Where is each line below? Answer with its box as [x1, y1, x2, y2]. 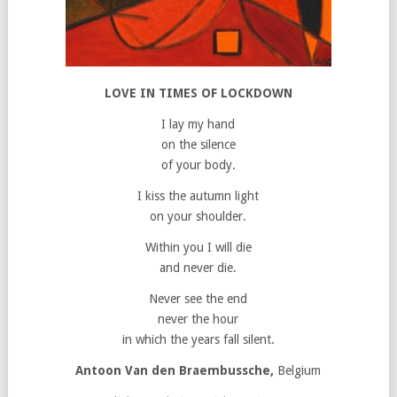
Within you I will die [144, 240, 252, 254]
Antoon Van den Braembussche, [75, 363, 278, 378]
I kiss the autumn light [137, 189, 260, 203]
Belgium [277, 363, 322, 378]
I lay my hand [161, 117, 236, 131]
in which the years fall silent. [121, 332, 275, 346]
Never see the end [149, 292, 248, 306]
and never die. [160, 261, 237, 275]
